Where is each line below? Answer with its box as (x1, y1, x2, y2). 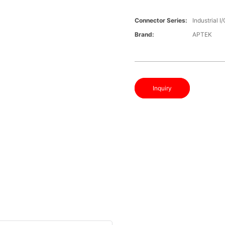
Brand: (135, 31, 155, 39)
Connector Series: (135, 17, 188, 25)
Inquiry (153, 84, 172, 92)
